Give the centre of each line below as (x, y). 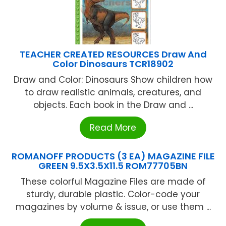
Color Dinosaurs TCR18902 (113, 64)
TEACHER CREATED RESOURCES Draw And (113, 54)
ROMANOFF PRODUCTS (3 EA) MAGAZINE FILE (113, 156)
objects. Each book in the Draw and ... (113, 105)
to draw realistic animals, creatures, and (113, 93)
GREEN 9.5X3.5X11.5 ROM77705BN (113, 166)
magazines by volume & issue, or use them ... (113, 207)
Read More (113, 128)
